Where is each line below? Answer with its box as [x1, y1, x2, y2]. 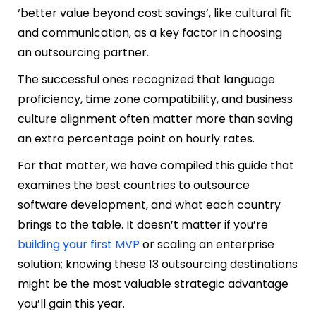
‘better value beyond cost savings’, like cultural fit [18, 4, 291, 21]
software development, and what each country [18, 196, 281, 213]
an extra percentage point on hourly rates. [18, 130, 255, 147]
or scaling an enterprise [140, 236, 274, 253]
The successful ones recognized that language [18, 71, 275, 87]
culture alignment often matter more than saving [18, 110, 293, 127]
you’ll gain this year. [18, 295, 125, 312]
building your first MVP [18, 236, 140, 253]
